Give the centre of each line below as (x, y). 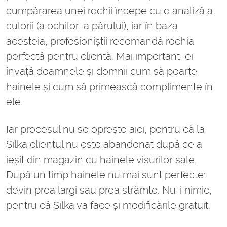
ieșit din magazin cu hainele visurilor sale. (101, 160)
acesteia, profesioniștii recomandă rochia (100, 41)
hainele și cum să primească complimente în (109, 87)
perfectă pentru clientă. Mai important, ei (100, 56)
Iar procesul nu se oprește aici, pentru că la (105, 129)
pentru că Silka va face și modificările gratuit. (108, 205)
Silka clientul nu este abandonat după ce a (104, 145)
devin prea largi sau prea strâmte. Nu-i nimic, (109, 190)
